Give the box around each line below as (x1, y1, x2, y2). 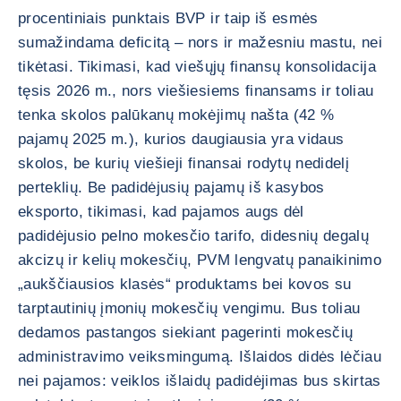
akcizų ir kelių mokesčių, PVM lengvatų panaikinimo (18, 252, 381, 269)
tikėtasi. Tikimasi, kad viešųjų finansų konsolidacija (18, 58, 377, 75)
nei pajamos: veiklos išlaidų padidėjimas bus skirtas (18, 372, 381, 389)
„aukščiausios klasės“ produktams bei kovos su (18, 276, 352, 293)
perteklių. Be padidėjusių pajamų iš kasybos (18, 179, 325, 196)
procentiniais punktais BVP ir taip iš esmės (18, 10, 319, 27)
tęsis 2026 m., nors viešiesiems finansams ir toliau (18, 82, 374, 99)
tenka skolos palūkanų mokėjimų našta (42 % (18, 107, 335, 124)
